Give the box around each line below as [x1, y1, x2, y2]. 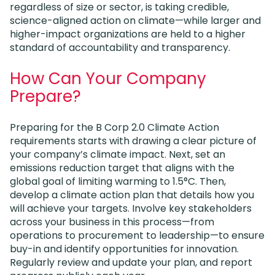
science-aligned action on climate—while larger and [10, 13, 261, 28]
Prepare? [10, 85, 85, 107]
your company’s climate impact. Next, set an [10, 147, 225, 161]
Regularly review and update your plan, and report [10, 255, 252, 269]
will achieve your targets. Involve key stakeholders [10, 201, 252, 215]
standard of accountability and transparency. [10, 40, 230, 55]
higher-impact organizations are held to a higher [10, 26, 246, 41]
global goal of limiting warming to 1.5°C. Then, [10, 174, 226, 188]
